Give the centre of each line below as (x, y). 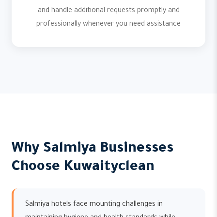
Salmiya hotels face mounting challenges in (94, 205)
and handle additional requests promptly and (108, 11)
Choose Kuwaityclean (83, 168)
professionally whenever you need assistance (108, 25)
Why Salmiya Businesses (93, 149)
